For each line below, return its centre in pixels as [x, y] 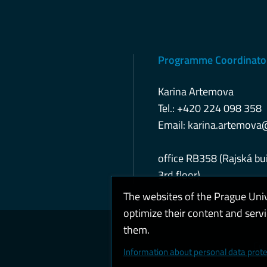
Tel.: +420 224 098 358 [210, 108]
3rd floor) [179, 175]
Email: [173, 125]
